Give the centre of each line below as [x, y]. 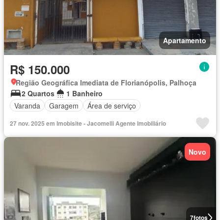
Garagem [64, 105]
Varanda [27, 105]
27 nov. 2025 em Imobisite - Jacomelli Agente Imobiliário [88, 123]
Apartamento [185, 40]
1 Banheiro [84, 93]
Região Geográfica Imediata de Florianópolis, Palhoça [106, 82]
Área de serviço [112, 105]
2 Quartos [38, 93]
